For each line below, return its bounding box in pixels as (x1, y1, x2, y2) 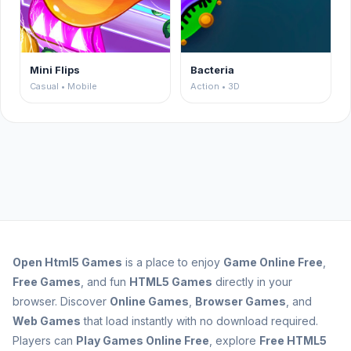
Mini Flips (30, 63, 80, 76)
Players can (13, 334, 76, 347)
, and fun (81, 275, 129, 288)
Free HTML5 (259, 334, 327, 347)
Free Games (13, 275, 81, 288)
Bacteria (190, 63, 234, 76)
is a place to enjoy (122, 255, 223, 269)
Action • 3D (190, 81, 240, 92)
